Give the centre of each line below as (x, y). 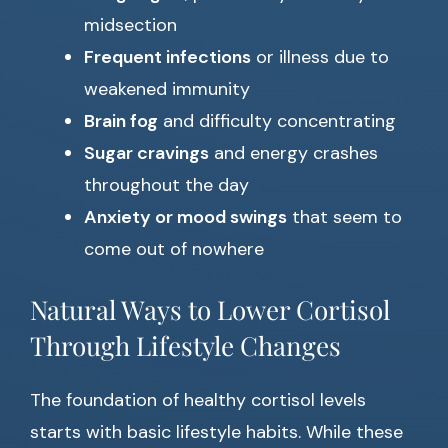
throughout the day (166, 185)
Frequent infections (167, 57)
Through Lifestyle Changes (185, 346)
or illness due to (320, 57)
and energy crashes (293, 153)
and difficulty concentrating (277, 121)
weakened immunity (167, 89)
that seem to (344, 217)
